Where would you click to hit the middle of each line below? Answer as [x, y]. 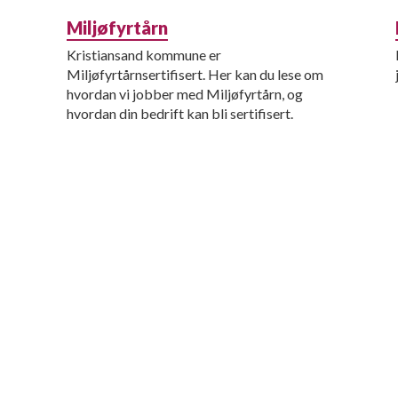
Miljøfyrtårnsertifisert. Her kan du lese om [195, 74]
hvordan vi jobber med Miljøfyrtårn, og [184, 94]
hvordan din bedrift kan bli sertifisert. [179, 113]
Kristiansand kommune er [143, 55]
